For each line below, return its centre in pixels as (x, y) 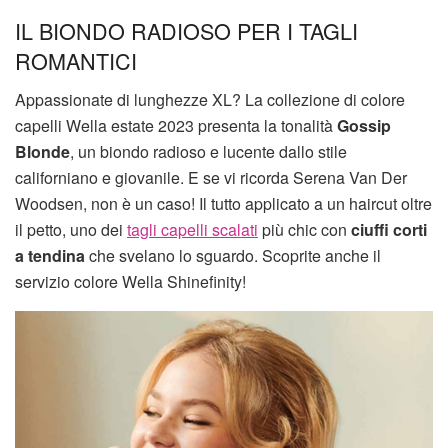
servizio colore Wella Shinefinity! (130, 281)
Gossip (364, 125)
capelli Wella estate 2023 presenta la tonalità (176, 125)
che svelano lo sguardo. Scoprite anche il (233, 255)
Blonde (42, 151)
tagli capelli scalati (192, 229)
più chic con (304, 229)
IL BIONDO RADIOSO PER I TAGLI (186, 30)
